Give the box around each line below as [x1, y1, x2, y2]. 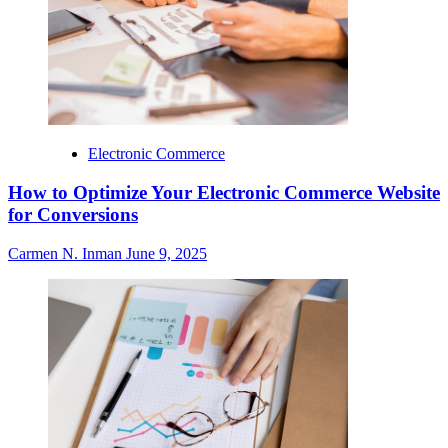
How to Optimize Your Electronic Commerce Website [8, 181, 440, 203]
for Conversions [8, 203, 138, 225]
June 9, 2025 [126, 244, 207, 262]
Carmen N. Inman [8, 244, 126, 262]
